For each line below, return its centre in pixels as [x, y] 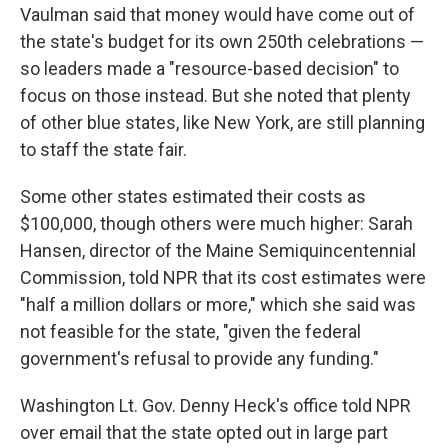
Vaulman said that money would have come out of [217, 14]
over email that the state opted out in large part [204, 432]
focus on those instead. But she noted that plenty [215, 95]
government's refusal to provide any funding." [199, 358]
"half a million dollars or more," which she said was [218, 304]
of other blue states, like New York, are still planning [222, 122]
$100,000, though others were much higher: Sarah [216, 223]
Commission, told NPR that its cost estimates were [223, 277]
